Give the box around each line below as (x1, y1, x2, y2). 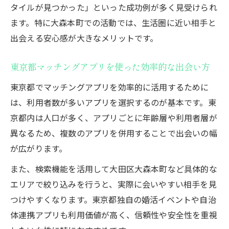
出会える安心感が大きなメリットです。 (10, 31, 158, 44)
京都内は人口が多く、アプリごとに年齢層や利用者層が (10, 111, 217, 124)
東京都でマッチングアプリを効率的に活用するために (10, 80, 209, 93)
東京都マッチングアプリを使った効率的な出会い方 (10, 61, 210, 73)
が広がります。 (10, 142, 67, 154)
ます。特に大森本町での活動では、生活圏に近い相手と (10, 16, 216, 29)
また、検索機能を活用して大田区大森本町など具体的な (10, 162, 217, 175)
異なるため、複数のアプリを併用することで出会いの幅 (10, 126, 217, 139)
